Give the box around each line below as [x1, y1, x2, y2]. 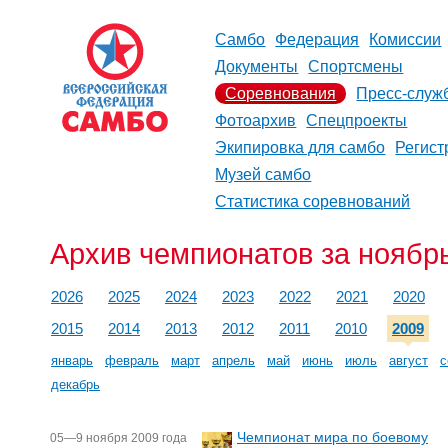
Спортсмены [308, 58, 404, 75]
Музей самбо [215, 166, 312, 183]
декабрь [51, 377, 100, 392]
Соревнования [225, 85, 337, 102]
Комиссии [369, 31, 442, 48]
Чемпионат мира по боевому [237, 428, 428, 445]
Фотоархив [215, 112, 297, 129]
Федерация [275, 31, 360, 48]
